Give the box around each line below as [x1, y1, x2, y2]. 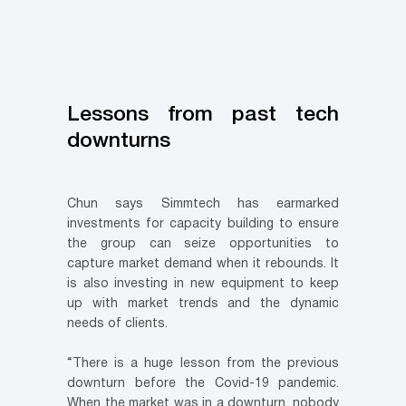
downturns [67, 132, 170, 151]
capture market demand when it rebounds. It [67, 258, 339, 271]
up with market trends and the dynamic [67, 298, 339, 311]
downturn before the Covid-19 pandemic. [67, 378, 339, 391]
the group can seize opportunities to [67, 238, 339, 251]
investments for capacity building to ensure [67, 218, 339, 231]
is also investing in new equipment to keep [67, 278, 339, 291]
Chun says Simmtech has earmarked [67, 198, 339, 211]
